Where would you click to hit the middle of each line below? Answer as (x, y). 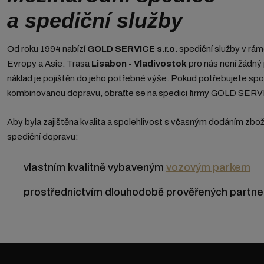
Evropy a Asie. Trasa (49, 64)
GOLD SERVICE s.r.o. (132, 49)
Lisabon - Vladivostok (140, 64)
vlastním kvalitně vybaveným (95, 168)
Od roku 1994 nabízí (47, 49)
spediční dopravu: (43, 137)
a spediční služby (95, 21)
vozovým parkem (208, 168)
